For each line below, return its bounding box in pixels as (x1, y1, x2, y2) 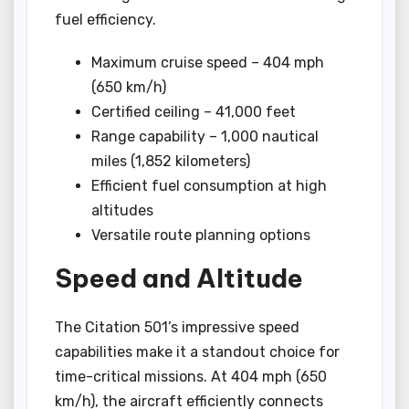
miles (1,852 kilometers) (91, 152, 250, 170)
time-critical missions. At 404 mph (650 (55, 368, 327, 386)
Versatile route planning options (91, 225, 310, 244)
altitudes (91, 201, 153, 219)
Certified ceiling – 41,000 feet (91, 102, 296, 121)
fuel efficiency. (55, 10, 156, 28)
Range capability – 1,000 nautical (91, 127, 319, 145)
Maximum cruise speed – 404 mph (91, 53, 324, 71)
